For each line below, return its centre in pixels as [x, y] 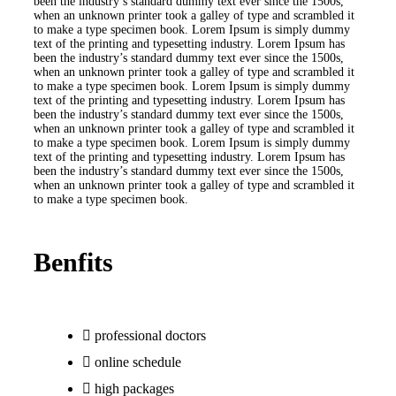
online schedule [138, 362]
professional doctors [150, 335]
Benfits [73, 262]
